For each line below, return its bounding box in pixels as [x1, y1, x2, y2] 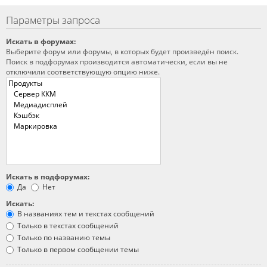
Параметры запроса [6, 13, 100, 27]
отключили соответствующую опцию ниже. [6, 66, 160, 77]
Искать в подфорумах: [6, 171, 89, 182]
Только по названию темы [15, 232, 110, 243]
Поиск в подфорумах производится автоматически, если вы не [6, 56, 228, 67]
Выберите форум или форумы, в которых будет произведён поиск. [6, 46, 238, 57]
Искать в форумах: [6, 36, 76, 46]
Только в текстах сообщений [15, 220, 119, 231]
